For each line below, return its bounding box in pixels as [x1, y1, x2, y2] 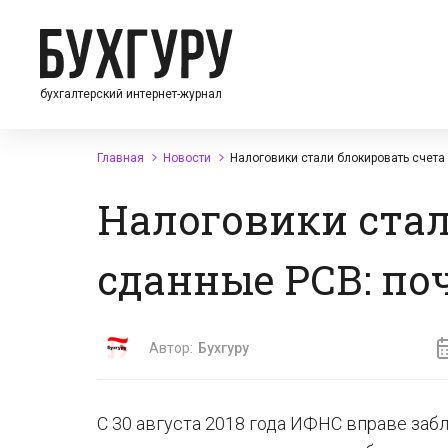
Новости [163, 151, 211, 165]
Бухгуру [198, 340, 249, 356]
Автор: [149, 340, 193, 356]
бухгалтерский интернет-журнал [40, 86, 222, 101]
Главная [97, 151, 144, 165]
